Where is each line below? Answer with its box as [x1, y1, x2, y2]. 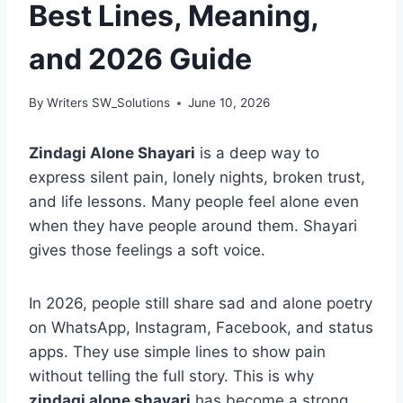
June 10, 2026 [188, 95, 271, 111]
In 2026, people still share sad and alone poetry [29, 294, 372, 313]
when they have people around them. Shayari [29, 217, 357, 236]
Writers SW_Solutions [47, 95, 171, 111]
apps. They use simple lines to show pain [29, 343, 326, 362]
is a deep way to [195, 144, 319, 163]
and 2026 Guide [29, 41, 252, 77]
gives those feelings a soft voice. [29, 241, 265, 260]
